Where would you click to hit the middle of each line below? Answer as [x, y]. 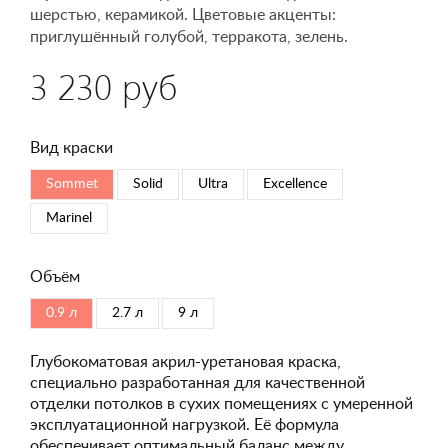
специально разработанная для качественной [197, 383]
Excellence [295, 184]
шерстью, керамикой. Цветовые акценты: [183, 15]
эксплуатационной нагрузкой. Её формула [184, 425]
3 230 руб [103, 85]
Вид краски [71, 148]
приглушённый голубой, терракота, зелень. [189, 37]
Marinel [69, 218]
